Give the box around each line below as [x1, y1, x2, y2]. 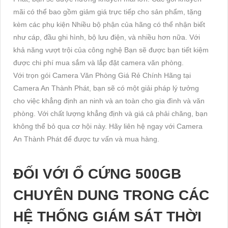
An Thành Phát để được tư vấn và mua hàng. [13, 135, 159, 144]
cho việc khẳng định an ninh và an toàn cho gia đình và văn [13, 97, 205, 105]
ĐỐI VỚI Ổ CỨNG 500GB [13, 166, 181, 182]
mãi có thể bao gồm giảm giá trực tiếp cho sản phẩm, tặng [13, 8, 202, 16]
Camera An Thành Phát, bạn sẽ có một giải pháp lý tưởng [13, 84, 199, 93]
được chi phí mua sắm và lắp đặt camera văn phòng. [13, 59, 184, 67]
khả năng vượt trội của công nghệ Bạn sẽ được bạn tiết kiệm [13, 46, 209, 54]
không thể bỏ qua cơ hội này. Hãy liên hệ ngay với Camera [13, 122, 203, 131]
